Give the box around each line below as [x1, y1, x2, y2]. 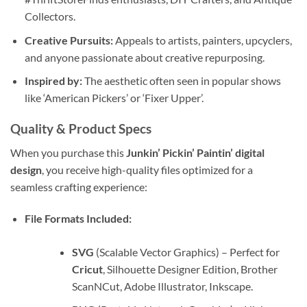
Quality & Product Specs [10, 121, 151, 137]
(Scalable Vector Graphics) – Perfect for [93, 245, 280, 258]
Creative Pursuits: [24, 33, 113, 47]
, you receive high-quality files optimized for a [42, 162, 253, 176]
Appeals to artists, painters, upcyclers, [112, 33, 292, 47]
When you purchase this [10, 145, 126, 159]
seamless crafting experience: [10, 180, 147, 193]
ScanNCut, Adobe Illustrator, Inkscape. [71, 279, 253, 293]
